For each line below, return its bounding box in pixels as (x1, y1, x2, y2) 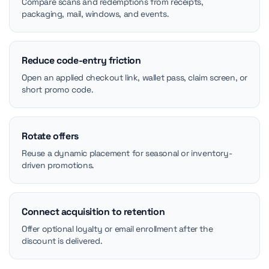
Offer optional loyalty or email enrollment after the (22, 223, 213, 234)
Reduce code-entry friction (22, 54, 141, 67)
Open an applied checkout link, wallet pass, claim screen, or (22, 72, 248, 83)
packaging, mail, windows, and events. (22, 8, 169, 19)
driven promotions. (22, 160, 94, 171)
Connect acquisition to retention (22, 205, 165, 218)
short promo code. (22, 84, 94, 95)
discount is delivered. (22, 235, 103, 246)
